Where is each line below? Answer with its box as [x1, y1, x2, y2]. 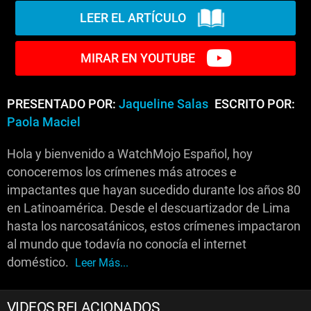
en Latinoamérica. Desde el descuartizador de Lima [7, 201, 290, 215]
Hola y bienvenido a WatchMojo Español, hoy [7, 146, 253, 161]
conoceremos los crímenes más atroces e [7, 165, 237, 179]
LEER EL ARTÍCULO [79, 10, 186, 26]
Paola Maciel [7, 115, 81, 129]
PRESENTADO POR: [7, 96, 119, 111]
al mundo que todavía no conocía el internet [7, 237, 246, 251]
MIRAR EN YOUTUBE [80, 51, 195, 66]
